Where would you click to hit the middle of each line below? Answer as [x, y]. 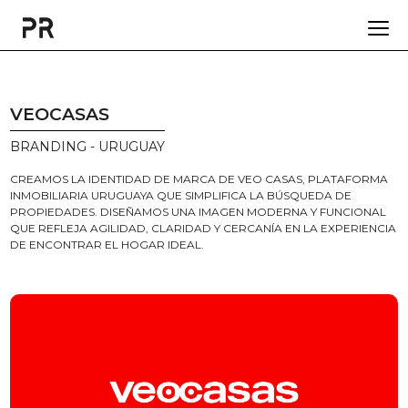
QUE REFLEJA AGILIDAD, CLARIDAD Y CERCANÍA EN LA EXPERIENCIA [204, 228]
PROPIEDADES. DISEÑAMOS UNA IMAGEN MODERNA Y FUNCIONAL [199, 212]
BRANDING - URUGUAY [88, 147]
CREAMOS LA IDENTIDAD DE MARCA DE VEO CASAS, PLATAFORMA [199, 179]
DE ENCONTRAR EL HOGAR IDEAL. [107, 245]
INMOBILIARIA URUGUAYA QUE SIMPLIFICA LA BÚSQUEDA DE [181, 195]
